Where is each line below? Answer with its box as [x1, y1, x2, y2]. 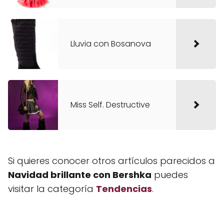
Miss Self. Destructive [70, 99, 150, 111]
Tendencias [96, 182, 152, 195]
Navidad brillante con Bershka [8, 168, 151, 181]
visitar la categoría [8, 182, 96, 195]
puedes [151, 168, 188, 181]
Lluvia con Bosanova [70, 38, 151, 50]
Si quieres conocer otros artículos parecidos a [8, 154, 215, 167]
